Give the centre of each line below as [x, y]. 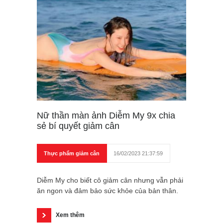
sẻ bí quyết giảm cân [78, 126]
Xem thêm [70, 215]
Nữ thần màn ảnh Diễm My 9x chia [106, 115]
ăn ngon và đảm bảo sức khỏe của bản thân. [108, 190]
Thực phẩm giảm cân [72, 153]
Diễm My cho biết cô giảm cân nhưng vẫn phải [110, 180]
